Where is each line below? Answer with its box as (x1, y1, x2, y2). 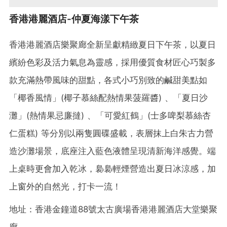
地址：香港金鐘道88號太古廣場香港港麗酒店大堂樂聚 (9, 204, 217, 214)
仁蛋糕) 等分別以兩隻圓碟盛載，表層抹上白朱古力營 (9, 128, 213, 138)
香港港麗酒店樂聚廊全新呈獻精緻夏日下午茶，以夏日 (9, 39, 216, 50)
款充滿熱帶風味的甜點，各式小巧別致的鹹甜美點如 (9, 74, 207, 85)
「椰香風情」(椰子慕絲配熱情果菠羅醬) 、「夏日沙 (9, 92, 208, 103)
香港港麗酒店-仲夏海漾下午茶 (9, 13, 139, 25)
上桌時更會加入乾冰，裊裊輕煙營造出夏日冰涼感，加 (9, 163, 216, 174)
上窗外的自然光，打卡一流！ (9, 181, 121, 192)
